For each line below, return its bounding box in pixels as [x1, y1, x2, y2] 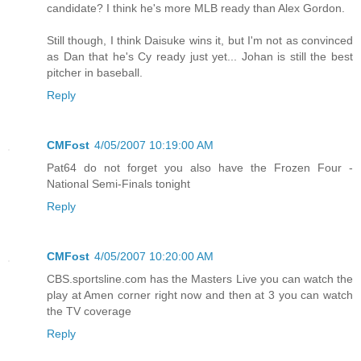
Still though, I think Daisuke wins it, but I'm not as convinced [47, 33, 353, 47]
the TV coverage [47, 304, 131, 317]
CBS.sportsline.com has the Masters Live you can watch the [47, 272, 353, 285]
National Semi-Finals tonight [47, 176, 190, 190]
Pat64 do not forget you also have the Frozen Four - [47, 160, 353, 174]
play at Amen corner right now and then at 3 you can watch [47, 288, 353, 301]
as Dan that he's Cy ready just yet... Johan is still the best [47, 49, 353, 63]
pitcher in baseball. [47, 65, 143, 79]
